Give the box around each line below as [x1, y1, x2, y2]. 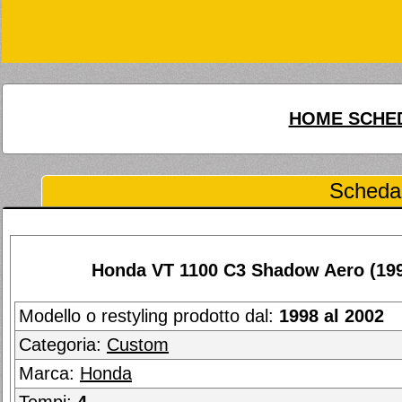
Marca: [19, 363, 80, 383]
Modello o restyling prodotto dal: [19, 306, 279, 326]
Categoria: [19, 335, 107, 354]
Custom [107, 335, 169, 354]
